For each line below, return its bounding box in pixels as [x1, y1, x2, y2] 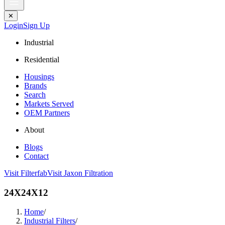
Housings [24, 72, 54, 81]
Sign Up [23, 21, 50, 30]
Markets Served [24, 99, 74, 108]
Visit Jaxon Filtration [47, 169, 113, 177]
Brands [24, 81, 47, 90]
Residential [24, 55, 59, 64]
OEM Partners [24, 108, 70, 117]
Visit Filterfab [4, 169, 47, 177]
